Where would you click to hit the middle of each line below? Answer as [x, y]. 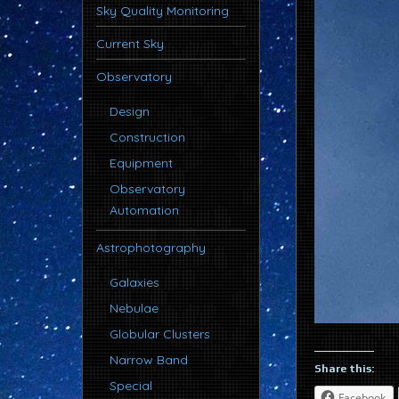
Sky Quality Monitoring [163, 11]
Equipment [141, 163]
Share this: [344, 369]
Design [130, 111]
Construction [147, 137]
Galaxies [134, 282]
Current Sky [130, 44]
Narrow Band [149, 360]
